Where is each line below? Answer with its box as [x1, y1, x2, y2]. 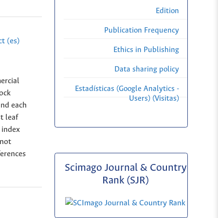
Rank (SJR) [102, 175, 149, 186]
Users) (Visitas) [129, 94, 179, 103]
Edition [156, 7, 179, 16]
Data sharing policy [114, 65, 179, 74]
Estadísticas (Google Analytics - [75, 85, 179, 93]
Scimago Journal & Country [64, 162, 186, 174]
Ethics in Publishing [113, 46, 179, 54]
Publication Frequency [104, 26, 179, 35]
